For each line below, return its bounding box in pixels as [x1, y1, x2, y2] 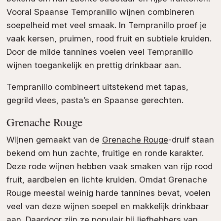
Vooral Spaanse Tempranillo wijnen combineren [6, 7, 194, 17]
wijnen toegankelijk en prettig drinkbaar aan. [6, 60, 181, 71]
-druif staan [168, 134, 214, 145]
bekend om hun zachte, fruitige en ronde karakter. [6, 147, 204, 158]
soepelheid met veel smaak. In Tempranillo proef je [6, 20, 207, 31]
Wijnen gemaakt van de [6, 134, 102, 145]
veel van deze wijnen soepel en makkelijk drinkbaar [6, 201, 209, 211]
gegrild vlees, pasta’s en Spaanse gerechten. [6, 95, 184, 106]
